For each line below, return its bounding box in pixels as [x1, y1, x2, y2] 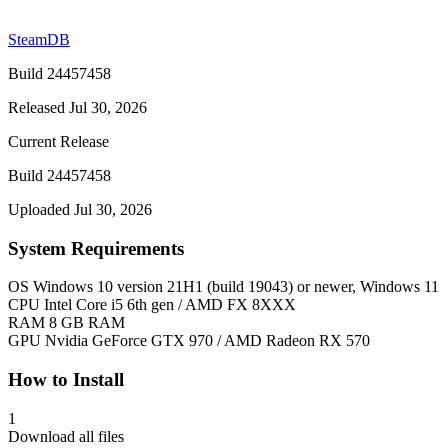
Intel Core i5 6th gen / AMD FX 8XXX [44, 296, 296, 314]
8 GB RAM [49, 314, 125, 332]
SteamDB [8, 30, 70, 48]
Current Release [8, 132, 109, 150]
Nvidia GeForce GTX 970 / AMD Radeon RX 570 [45, 332, 370, 350]
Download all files [8, 427, 124, 445]
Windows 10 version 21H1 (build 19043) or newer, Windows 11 [33, 278, 439, 296]
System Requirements [8, 237, 184, 259]
